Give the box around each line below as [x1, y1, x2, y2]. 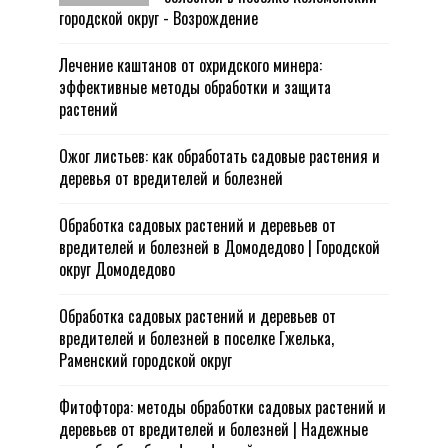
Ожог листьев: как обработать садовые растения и [59, 144, 380, 168]
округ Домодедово [59, 257, 175, 281]
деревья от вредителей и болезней [59, 166, 283, 190]
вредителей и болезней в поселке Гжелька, [59, 326, 334, 350]
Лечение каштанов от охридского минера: [59, 53, 322, 77]
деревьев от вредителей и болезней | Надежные [59, 417, 368, 441]
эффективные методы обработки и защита [59, 75, 331, 99]
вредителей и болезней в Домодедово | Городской [59, 235, 380, 259]
